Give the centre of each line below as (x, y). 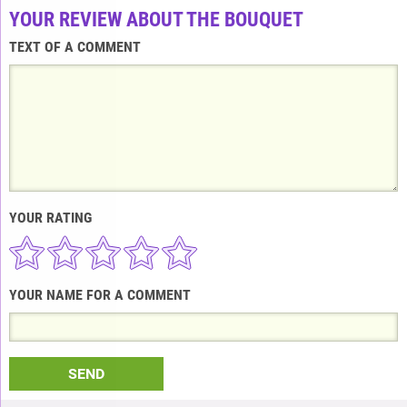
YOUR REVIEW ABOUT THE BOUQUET (156, 19)
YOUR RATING (50, 217)
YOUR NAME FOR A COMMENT (100, 294)
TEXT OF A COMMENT (75, 46)
